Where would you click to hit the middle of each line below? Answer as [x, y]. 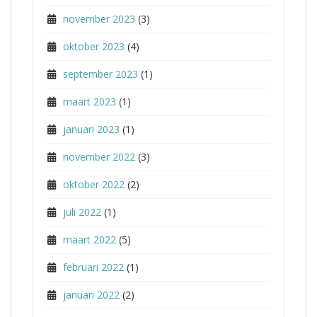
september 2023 [100, 74]
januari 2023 [91, 129]
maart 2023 [90, 102]
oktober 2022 [94, 184]
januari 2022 [91, 295]
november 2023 [99, 19]
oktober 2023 [94, 46]
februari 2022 [93, 267]
